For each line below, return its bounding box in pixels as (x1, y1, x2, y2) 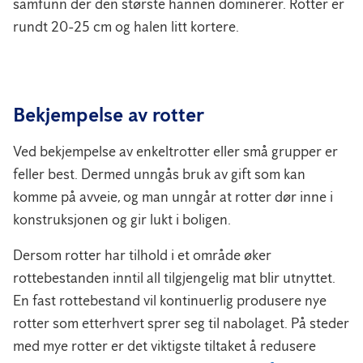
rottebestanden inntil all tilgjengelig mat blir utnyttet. (13, 268, 335, 287)
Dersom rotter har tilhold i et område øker (13, 246, 271, 264)
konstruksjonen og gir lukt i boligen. (13, 210, 231, 228)
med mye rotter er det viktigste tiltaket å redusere (13, 336, 316, 355)
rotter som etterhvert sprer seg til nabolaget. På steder (13, 314, 349, 332)
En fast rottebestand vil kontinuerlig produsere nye (13, 291, 327, 310)
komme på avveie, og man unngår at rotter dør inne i (13, 187, 333, 206)
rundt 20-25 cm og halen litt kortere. (13, 17, 239, 36)
